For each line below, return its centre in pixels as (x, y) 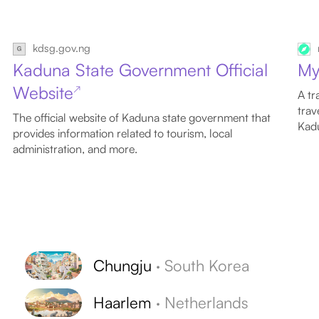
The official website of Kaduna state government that (142, 117)
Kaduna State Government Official (141, 69)
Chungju (123, 265)
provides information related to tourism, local (123, 133)
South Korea (207, 265)
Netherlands (207, 302)
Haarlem (123, 302)
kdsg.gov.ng (62, 48)
